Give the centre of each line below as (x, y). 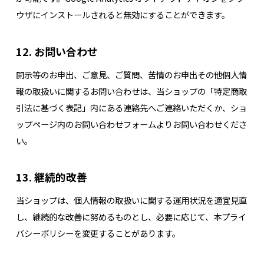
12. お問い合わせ (57, 51)
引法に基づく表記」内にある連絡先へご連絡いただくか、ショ (131, 107)
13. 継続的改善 (51, 177)
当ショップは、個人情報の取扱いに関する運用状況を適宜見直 (131, 200)
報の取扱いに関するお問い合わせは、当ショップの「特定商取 (131, 91)
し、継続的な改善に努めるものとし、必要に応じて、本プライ (131, 216)
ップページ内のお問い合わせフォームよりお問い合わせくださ (131, 124)
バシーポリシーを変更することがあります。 (98, 233)
